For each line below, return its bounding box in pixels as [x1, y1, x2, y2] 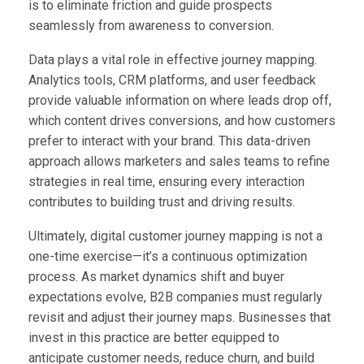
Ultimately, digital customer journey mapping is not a [28, 227, 323, 244]
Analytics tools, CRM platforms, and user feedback [28, 71, 316, 88]
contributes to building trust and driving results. [28, 193, 295, 210]
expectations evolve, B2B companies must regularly [28, 288, 323, 305]
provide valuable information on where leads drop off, [28, 92, 331, 108]
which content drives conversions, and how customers [28, 112, 336, 128]
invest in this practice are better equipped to [28, 329, 279, 345]
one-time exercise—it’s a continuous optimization [28, 248, 307, 264]
